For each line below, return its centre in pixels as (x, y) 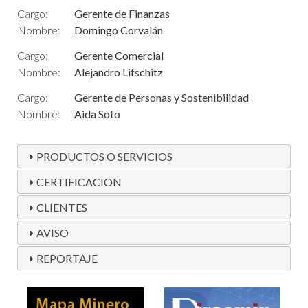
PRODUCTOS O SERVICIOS (105, 157)
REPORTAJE (67, 258)
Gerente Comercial (119, 56)
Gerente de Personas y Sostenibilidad (162, 98)
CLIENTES (62, 208)
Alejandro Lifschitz (119, 72)
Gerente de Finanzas (122, 14)
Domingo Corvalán (119, 30)
